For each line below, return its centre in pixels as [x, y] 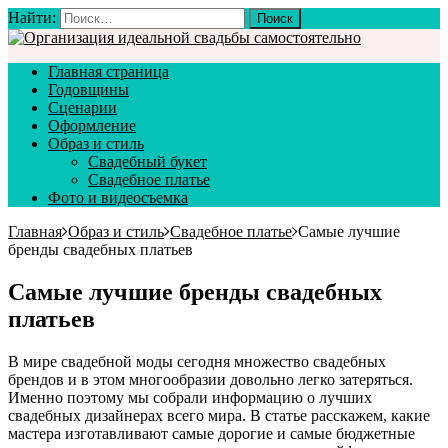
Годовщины [88, 89]
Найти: [32, 17]
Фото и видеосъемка [118, 197]
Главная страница [108, 71]
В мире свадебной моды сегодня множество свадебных [197, 361]
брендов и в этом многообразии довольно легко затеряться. [210, 379]
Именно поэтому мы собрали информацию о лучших [190, 397]
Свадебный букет [147, 161]
